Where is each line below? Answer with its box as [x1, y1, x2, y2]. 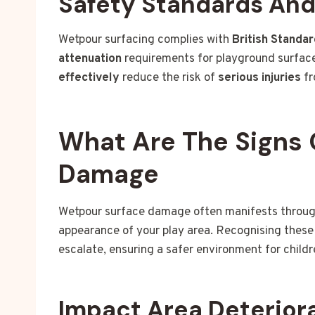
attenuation [58, 51, 122, 67]
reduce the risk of [120, 70, 218, 86]
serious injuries [218, 70, 301, 86]
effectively [58, 70, 120, 86]
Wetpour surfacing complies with [58, 32, 232, 49]
